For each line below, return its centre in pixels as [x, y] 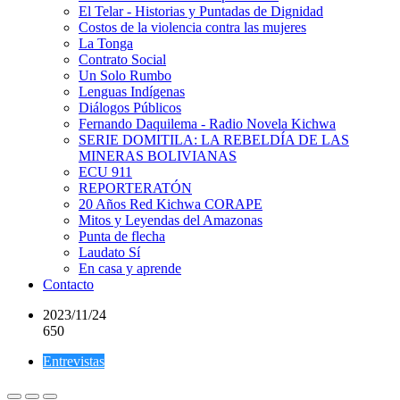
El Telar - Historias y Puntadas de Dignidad [201, 11]
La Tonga [106, 43]
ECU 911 [105, 172]
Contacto [68, 284]
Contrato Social [122, 59]
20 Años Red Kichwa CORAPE [171, 204]
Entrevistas [74, 361]
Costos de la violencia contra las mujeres [192, 27]
